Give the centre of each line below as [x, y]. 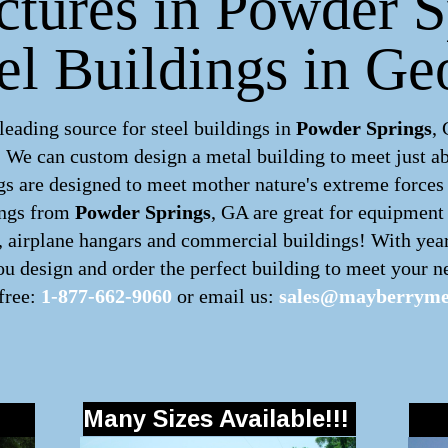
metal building [265, 156]
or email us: [225, 296]
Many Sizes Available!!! [216, 418]
